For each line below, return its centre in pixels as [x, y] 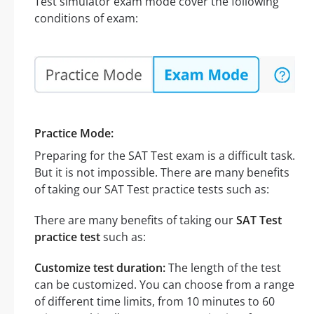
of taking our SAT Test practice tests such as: [152, 189]
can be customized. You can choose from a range [164, 284]
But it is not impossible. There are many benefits [162, 172]
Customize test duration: [100, 267]
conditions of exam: [86, 18]
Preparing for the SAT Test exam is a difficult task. [165, 155]
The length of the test [223, 267]
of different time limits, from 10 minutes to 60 [155, 301]
